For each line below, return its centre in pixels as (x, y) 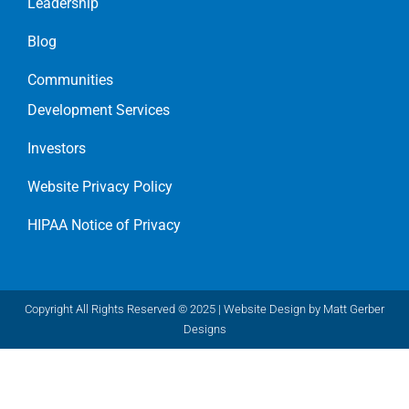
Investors (57, 148)
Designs (204, 329)
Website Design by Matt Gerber (304, 309)
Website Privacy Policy (100, 186)
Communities (70, 79)
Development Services (99, 110)
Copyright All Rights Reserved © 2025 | (124, 309)
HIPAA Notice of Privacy (104, 225)
